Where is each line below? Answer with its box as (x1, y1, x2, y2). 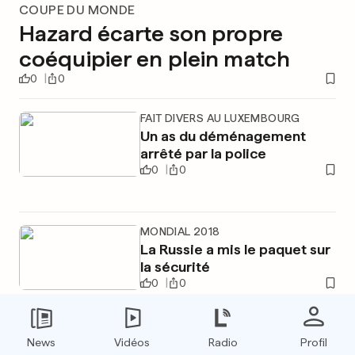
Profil (300, 336, 327, 349)
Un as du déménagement (139, 128, 306, 144)
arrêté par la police (139, 145, 266, 162)
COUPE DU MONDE (19, 2, 136, 17)
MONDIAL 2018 (139, 225, 220, 238)
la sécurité (139, 258, 210, 275)
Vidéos (114, 336, 151, 349)
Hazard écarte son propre (19, 20, 283, 47)
